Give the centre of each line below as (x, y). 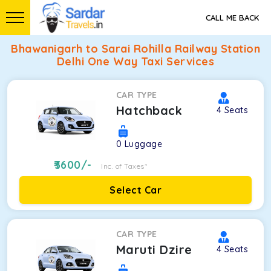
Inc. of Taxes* (124, 166)
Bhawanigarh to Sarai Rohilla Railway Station (135, 49)
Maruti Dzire (154, 250)
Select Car (135, 190)
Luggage (143, 144)
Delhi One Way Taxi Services (135, 61)
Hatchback (149, 110)
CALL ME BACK (232, 18)
